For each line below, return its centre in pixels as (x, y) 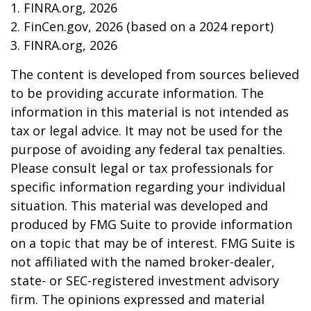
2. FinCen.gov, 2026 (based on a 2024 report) (142, 26)
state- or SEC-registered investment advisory (145, 280)
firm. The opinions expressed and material (137, 299)
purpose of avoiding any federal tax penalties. (148, 149)
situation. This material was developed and (139, 205)
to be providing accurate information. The (137, 93)
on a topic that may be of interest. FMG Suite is (153, 243)
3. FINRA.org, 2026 (64, 45)
